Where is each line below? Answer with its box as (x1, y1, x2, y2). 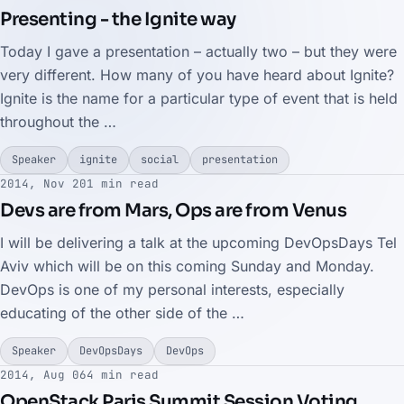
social (141, 152, 179, 167)
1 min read (87, 176, 159, 191)
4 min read (87, 367, 159, 382)
